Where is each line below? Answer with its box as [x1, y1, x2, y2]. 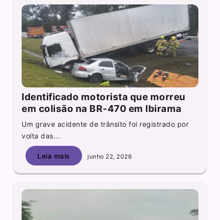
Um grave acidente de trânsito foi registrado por [22, 120, 189, 129]
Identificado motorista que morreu [22, 91, 186, 103]
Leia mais [37, 151, 70, 160]
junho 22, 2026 [85, 152, 132, 160]
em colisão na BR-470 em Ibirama [22, 103, 182, 115]
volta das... [22, 132, 60, 140]
